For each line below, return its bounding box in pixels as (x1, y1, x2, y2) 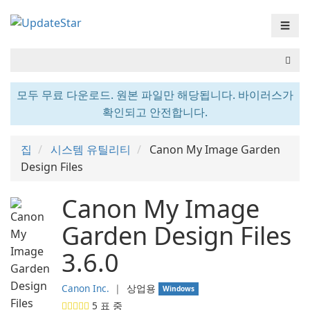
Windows (163, 284, 195, 293)
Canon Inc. (62, 282, 109, 295)
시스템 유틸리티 (51, 142, 131, 157)
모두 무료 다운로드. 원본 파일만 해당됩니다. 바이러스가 (17, 87, 293, 102)
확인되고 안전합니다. (102, 104, 208, 120)
